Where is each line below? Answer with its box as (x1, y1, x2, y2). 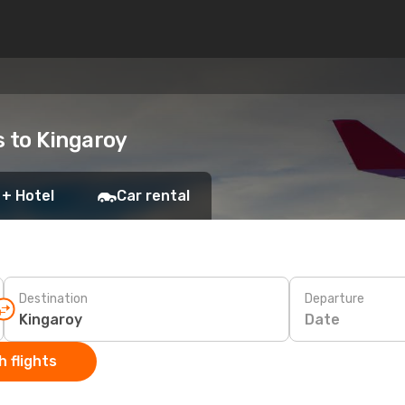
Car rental (117, 187, 190, 204)
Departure (305, 290, 364, 306)
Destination (19, 290, 88, 306)
